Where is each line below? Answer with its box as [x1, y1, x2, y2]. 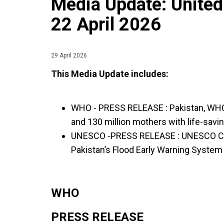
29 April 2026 [51, 52, 87, 59]
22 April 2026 [51, 14, 161, 35]
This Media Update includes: [51, 68, 170, 79]
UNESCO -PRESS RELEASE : [71, 130, 181, 141]
